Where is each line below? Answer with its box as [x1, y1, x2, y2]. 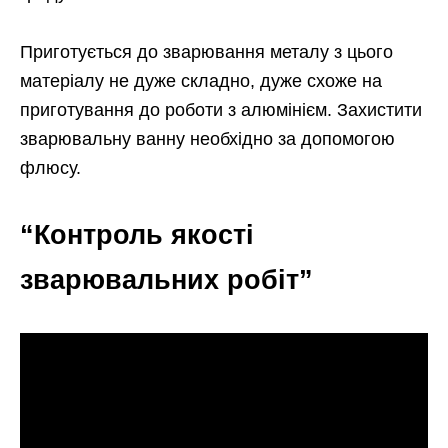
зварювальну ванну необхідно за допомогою [20, 128, 395, 149]
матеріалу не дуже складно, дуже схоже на [20, 70, 382, 91]
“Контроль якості [20, 219, 254, 250]
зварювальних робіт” [20, 264, 313, 295]
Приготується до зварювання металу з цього [20, 41, 393, 62]
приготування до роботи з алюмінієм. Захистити [20, 99, 422, 120]
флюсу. [20, 157, 81, 178]
